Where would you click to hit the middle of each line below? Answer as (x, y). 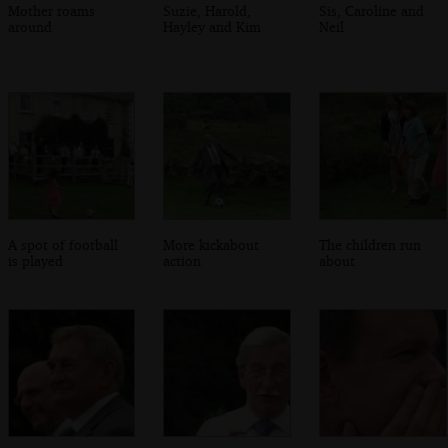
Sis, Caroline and (372, 11)
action (182, 260)
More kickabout (211, 244)
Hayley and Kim (212, 27)
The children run (370, 244)
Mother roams (51, 11)
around (29, 27)
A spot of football (62, 244)
